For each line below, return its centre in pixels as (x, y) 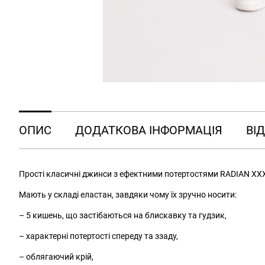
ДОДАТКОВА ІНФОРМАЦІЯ (149, 130)
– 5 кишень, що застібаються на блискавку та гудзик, (123, 215)
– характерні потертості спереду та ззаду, (98, 236)
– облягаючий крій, (56, 257)
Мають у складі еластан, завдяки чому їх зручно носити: (128, 195)
